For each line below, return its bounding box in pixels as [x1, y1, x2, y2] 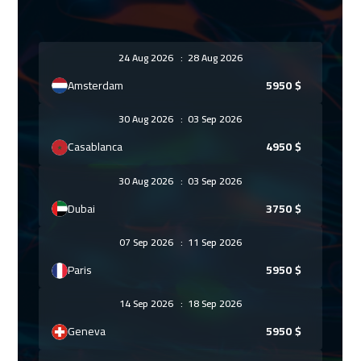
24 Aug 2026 [118, 48, 180, 67]
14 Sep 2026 [118, 294, 180, 313]
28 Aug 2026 [182, 48, 243, 67]
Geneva [68, 321, 106, 342]
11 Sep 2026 [182, 233, 242, 252]
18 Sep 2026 [182, 294, 242, 313]
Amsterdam [68, 74, 124, 96]
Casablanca [68, 136, 123, 158]
